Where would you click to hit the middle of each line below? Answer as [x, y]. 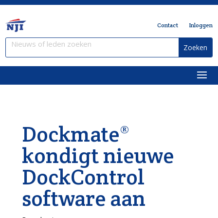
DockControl [83, 177]
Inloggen [200, 25]
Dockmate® [76, 134]
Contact [167, 25]
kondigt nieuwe [98, 155]
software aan [83, 198]
